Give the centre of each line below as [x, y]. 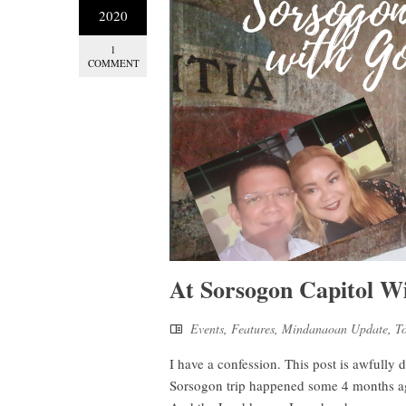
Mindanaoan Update [335, 328]
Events [207, 328]
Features [253, 328]
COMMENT [114, 63]
